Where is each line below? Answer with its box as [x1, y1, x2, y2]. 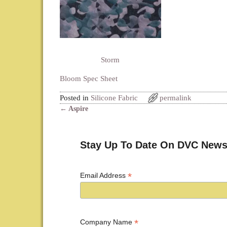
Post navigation [59, 113, 127, 125]
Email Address [80, 171, 128, 180]
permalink [159, 94, 192, 102]
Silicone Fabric [90, 94, 138, 102]
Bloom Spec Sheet [59, 74, 118, 83]
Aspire [66, 105, 88, 113]
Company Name [80, 217, 135, 226]
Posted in [59, 94, 89, 102]
